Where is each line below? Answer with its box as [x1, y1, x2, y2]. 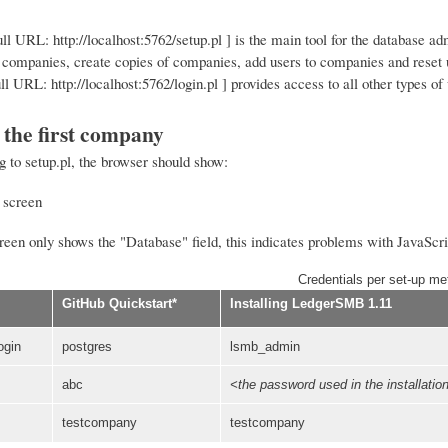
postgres [61, 339, 112, 355]
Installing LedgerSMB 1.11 [229, 296, 392, 312]
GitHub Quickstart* [61, 296, 177, 312]
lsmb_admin [229, 339, 300, 355]
